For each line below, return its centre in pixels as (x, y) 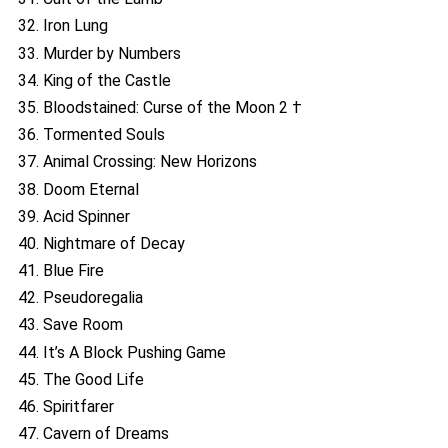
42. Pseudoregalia (80, 298)
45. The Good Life (81, 379)
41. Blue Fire (61, 271)
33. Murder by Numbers (99, 53)
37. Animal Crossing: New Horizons (137, 162)
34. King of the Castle (94, 80)
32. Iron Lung (63, 26)
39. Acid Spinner (74, 216)
